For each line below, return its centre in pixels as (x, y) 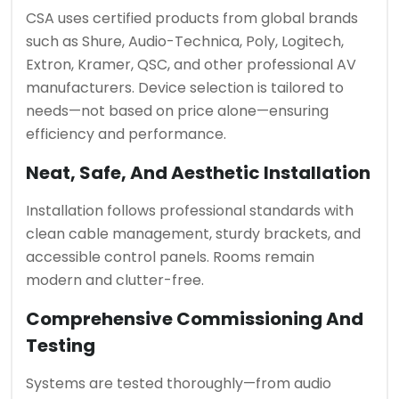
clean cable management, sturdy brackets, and (193, 234)
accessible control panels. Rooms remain (170, 257)
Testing (61, 346)
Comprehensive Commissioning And (195, 319)
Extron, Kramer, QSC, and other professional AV (191, 65)
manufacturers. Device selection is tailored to (185, 88)
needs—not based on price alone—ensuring (177, 111)
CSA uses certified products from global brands (192, 19)
